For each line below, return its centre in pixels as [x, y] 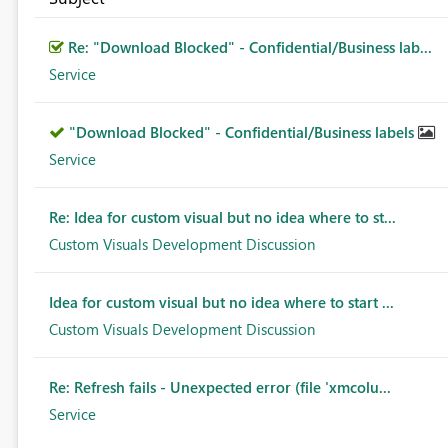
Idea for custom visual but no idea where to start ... [221, 302]
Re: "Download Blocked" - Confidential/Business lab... [249, 47]
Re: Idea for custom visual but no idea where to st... [222, 217]
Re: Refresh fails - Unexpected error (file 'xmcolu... [219, 387]
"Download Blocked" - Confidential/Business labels [243, 132]
